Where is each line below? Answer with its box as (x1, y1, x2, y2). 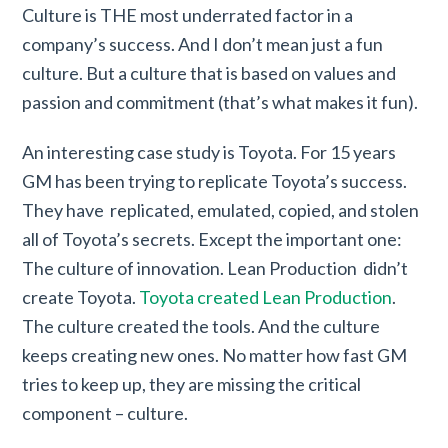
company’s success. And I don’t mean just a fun (22, 32, 384, 55)
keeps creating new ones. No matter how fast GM (22, 344, 408, 367)
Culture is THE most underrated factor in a (22, 3, 354, 26)
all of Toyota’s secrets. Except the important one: (22, 228, 403, 251)
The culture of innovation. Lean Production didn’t (22, 257, 409, 280)
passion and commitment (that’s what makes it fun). (22, 90, 419, 113)
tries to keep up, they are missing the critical (22, 373, 362, 396)
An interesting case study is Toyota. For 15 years (22, 141, 397, 164)
